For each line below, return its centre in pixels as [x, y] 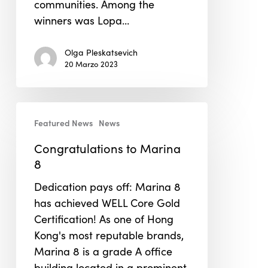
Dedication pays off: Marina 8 [107, 187]
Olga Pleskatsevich [101, 52]
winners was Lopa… [81, 20]
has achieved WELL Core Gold [107, 203]
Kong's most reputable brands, [109, 235]
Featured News [63, 123]
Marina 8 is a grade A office [103, 251]
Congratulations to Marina [107, 148]
